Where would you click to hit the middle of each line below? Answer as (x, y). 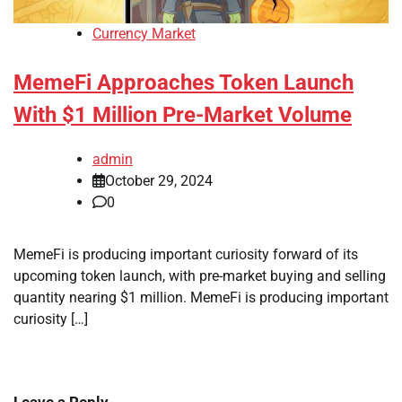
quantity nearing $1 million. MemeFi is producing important (201, 298)
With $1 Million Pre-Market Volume (183, 115)
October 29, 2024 (159, 181)
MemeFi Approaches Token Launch (184, 83)
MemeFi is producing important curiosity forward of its (186, 255)
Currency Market (144, 34)
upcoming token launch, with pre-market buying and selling (200, 276)
